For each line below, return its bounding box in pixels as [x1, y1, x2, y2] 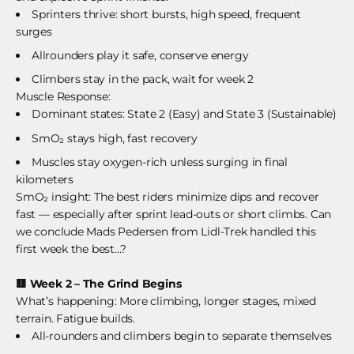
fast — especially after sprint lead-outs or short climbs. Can [16, 207, 332, 222]
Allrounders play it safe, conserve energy [32, 47, 249, 62]
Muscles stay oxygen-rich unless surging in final [32, 155, 288, 170]
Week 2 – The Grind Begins [26, 277, 182, 292]
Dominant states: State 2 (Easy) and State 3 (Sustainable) [32, 107, 337, 122]
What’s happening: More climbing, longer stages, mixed [16, 294, 316, 309]
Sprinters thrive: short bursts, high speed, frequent [32, 6, 302, 21]
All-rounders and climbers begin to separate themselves [32, 329, 332, 344]
